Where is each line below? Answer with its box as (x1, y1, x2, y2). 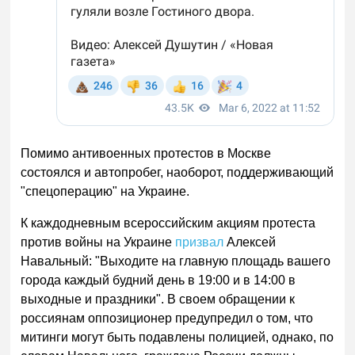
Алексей (223, 235, 277, 250)
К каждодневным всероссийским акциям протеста (21, 216, 316, 231)
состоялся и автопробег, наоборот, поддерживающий (21, 166, 334, 180)
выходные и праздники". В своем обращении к (21, 292, 296, 307)
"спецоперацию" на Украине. (21, 185, 190, 199)
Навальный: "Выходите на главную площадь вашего (21, 254, 331, 269)
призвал (172, 235, 224, 250)
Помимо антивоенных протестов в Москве (21, 147, 272, 161)
